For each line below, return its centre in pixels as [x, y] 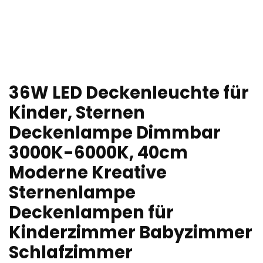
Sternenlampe [72, 193]
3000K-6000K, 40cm [98, 153]
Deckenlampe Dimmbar [115, 133]
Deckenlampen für [91, 213]
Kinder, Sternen [77, 113]
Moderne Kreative [88, 173]
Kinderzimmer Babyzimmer [131, 233]
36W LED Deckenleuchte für [129, 93]
